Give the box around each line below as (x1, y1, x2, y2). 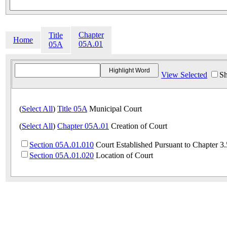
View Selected (161, 70, 207, 80)
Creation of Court (109, 122, 167, 131)
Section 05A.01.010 (29, 140, 94, 149)
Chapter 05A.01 (57, 122, 109, 131)
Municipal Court (87, 104, 142, 113)
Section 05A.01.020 (29, 151, 94, 160)
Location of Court (94, 151, 153, 160)
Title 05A (57, 104, 87, 113)
